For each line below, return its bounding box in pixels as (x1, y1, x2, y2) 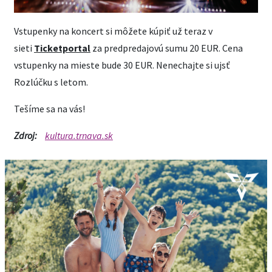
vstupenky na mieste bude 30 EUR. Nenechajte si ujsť (14, 59, 230, 72)
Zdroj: (14, 129, 37, 142)
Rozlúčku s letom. (14, 76, 88, 89)
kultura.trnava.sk (45, 129, 113, 142)
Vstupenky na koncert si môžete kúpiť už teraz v (14, 25, 212, 38)
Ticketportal (34, 42, 90, 55)
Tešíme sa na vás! (14, 103, 85, 115)
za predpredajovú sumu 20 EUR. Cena (92, 42, 243, 55)
